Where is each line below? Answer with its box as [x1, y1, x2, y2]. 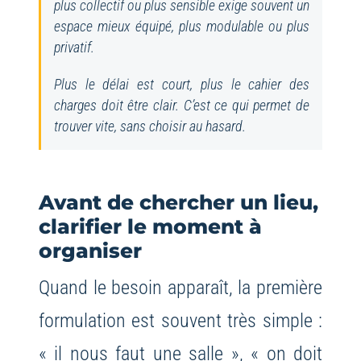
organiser [38, 239, 142, 263]
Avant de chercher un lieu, [38, 190, 318, 215]
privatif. [53, 39, 94, 56]
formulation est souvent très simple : [38, 309, 323, 333]
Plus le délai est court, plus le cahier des [53, 77, 310, 93]
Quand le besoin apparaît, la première [38, 276, 323, 300]
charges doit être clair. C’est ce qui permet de [53, 98, 310, 114]
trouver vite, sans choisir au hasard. [53, 118, 246, 135]
